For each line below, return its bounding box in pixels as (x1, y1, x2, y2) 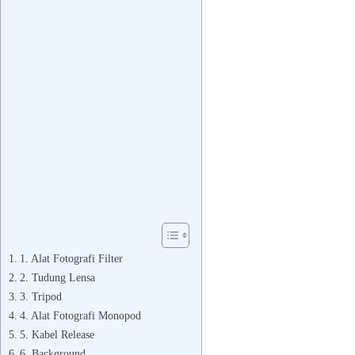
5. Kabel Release (19, 328, 94, 341)
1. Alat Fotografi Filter (19, 252, 123, 265)
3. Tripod (19, 290, 62, 303)
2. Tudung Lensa (19, 271, 95, 284)
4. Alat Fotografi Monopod (19, 309, 141, 322)
